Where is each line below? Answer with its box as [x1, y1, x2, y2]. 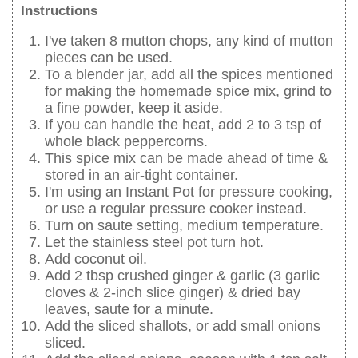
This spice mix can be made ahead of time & [45, 149, 328, 166]
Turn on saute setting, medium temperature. [45, 217, 324, 233]
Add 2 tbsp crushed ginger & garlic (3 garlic [45, 267, 320, 284]
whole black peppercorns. [45, 133, 208, 149]
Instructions [21, 2, 97, 18]
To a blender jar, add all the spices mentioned [45, 66, 333, 82]
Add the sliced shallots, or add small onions [45, 317, 320, 334]
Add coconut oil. [45, 250, 147, 267]
